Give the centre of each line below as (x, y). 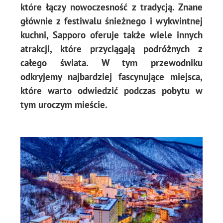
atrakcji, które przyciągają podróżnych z (111, 49)
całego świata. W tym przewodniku (111, 63)
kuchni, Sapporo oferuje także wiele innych (111, 35)
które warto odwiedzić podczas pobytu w (111, 91)
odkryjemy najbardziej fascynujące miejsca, (111, 77)
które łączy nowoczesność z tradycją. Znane (111, 7)
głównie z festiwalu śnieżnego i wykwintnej (111, 21)
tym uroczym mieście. (64, 105)
